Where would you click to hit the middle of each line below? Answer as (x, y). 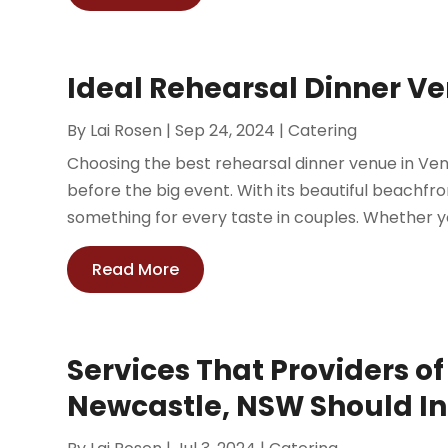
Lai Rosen (126, 130)
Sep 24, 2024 (225, 130)
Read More (136, 269)
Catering (323, 130)
